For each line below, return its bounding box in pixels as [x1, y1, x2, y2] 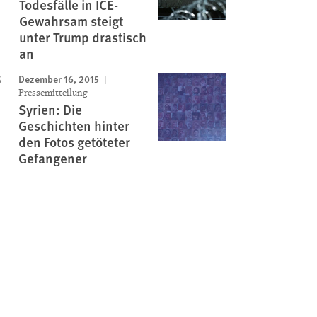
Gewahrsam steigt [18, 11, 123, 30]
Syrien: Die [18, 100, 82, 119]
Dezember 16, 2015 [18, 71, 99, 86]
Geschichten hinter [18, 116, 129, 135]
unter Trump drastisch [18, 28, 146, 47]
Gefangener [18, 149, 87, 168]
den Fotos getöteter [18, 132, 130, 151]
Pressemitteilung [18, 86, 87, 98]
